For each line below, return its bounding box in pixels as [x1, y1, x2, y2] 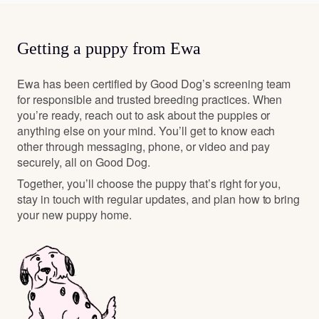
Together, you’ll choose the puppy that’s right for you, [17, 175, 281, 192]
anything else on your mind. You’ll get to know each [17, 122, 276, 140]
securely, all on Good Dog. [17, 154, 150, 171]
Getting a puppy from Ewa [17, 39, 201, 58]
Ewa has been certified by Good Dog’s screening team [17, 75, 291, 93]
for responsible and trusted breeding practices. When [17, 91, 283, 108]
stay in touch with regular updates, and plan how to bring [17, 191, 300, 208]
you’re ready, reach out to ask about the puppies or [17, 107, 271, 124]
